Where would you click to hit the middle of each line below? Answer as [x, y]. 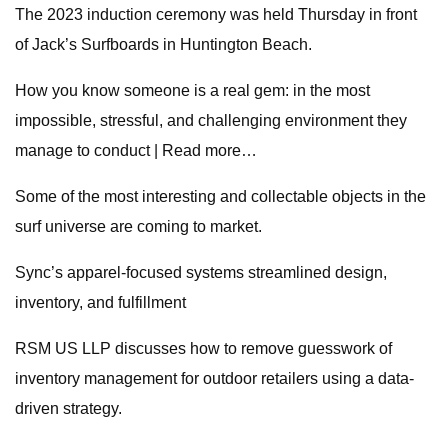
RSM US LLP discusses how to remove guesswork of [203, 348]
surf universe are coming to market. [138, 226]
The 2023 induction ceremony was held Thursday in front [216, 14]
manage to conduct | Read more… [136, 150]
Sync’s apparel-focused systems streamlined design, [201, 272]
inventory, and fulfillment [100, 302]
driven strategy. [68, 408]
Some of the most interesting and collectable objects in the [220, 196]
